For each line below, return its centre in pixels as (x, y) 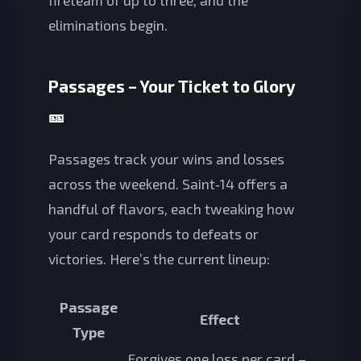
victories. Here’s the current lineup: (159, 259)
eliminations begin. (108, 25)
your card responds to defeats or (154, 234)
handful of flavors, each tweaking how (172, 209)
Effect (220, 319)
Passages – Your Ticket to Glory (172, 85)
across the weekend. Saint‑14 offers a (168, 184)
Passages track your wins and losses (166, 159)
